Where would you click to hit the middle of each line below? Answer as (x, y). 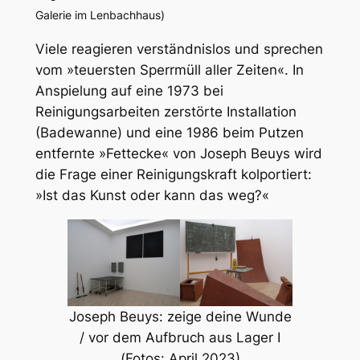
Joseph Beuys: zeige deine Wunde (180, 316)
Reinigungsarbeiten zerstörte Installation (166, 111)
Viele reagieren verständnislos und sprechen (179, 49)
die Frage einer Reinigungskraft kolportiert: (173, 174)
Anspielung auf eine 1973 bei (129, 90)
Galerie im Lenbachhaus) (100, 15)
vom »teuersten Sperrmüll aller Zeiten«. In (169, 70)
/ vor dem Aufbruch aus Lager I (180, 337)
